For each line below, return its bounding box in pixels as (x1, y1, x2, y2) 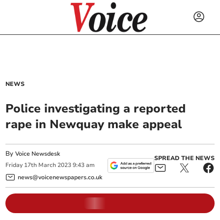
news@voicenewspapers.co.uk (18, 173, 103, 181)
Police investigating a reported (5, 101, 186, 116)
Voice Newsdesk (15, 150, 60, 158)
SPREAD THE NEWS (154, 154, 215, 163)
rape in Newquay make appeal (5, 116, 182, 132)
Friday (5, 161, 23, 169)
